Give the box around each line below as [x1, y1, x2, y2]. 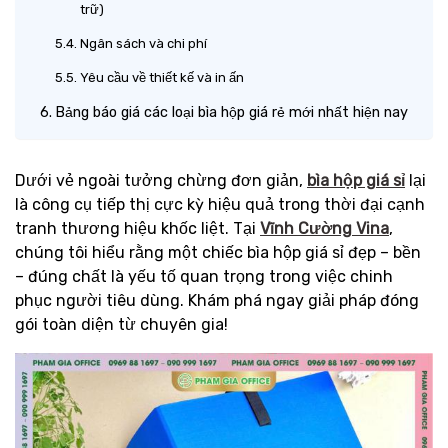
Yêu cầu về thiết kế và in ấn [79, 70, 244, 85]
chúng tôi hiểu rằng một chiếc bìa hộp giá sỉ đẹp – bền [15, 243, 421, 262]
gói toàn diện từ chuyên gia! [15, 315, 228, 334]
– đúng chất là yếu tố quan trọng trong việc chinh [15, 267, 393, 286]
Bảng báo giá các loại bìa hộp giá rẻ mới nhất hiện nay [54, 103, 408, 121]
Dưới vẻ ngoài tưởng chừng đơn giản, [15, 171, 307, 190]
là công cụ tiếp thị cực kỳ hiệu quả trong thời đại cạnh [15, 195, 425, 214]
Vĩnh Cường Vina [260, 219, 389, 238]
